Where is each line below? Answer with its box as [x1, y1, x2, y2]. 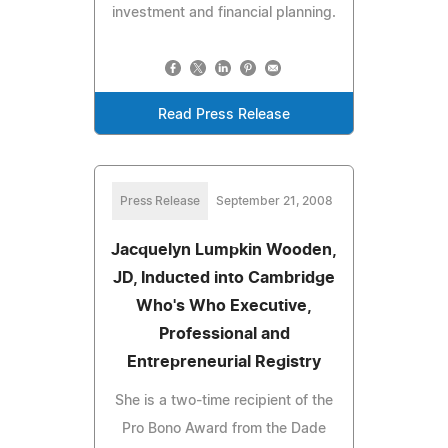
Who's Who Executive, [136, 297, 312, 314]
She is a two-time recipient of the [115, 393, 333, 408]
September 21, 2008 [215, 194, 333, 207]
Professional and [158, 325, 290, 342]
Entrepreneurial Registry [127, 353, 321, 370]
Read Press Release [158, 107, 290, 122]
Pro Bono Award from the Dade [122, 421, 326, 436]
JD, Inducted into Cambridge [113, 269, 335, 286]
